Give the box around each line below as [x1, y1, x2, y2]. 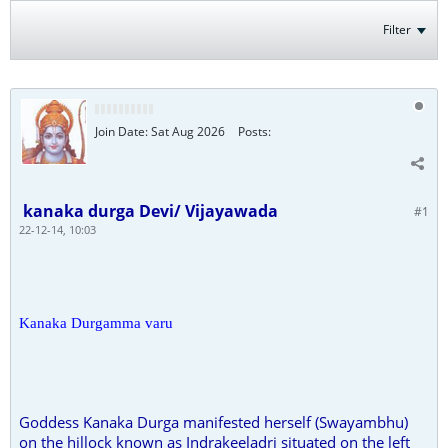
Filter [383, 21, 411, 38]
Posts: [238, 123, 271, 140]
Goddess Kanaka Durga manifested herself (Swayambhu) [19, 412, 408, 432]
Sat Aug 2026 [151, 123, 225, 140]
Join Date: [95, 123, 148, 140]
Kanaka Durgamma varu [19, 315, 173, 331]
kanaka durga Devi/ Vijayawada [19, 200, 278, 222]
